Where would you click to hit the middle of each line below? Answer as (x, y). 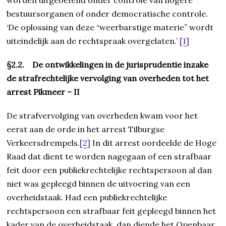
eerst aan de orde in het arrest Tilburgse (86, 129)
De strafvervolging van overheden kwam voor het (102, 116)
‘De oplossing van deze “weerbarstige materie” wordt (110, 27)
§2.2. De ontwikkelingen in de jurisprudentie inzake (108, 65)
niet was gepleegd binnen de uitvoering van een (99, 184)
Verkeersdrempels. (43, 143)
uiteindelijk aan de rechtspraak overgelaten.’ (93, 41)
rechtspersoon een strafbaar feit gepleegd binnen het (111, 211)
